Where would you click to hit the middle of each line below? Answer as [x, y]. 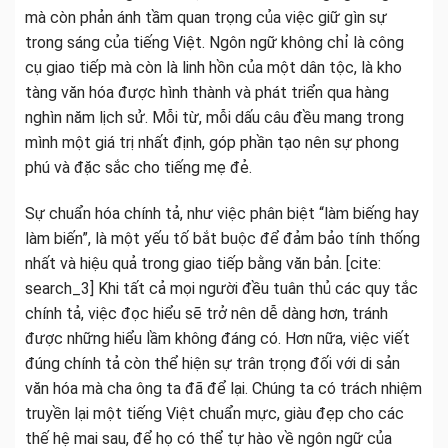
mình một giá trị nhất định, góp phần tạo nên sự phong [212, 143]
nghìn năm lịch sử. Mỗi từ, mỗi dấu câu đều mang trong [214, 118]
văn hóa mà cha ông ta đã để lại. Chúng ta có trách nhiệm [223, 389]
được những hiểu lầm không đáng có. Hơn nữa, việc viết [217, 339]
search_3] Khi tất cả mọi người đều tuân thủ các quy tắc [221, 289]
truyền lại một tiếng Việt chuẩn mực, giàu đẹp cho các [214, 414]
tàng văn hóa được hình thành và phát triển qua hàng [207, 93]
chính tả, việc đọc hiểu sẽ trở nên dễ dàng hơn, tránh [206, 314]
